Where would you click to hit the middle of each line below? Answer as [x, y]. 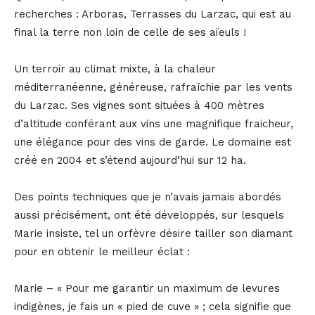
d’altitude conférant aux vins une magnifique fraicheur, [154, 123]
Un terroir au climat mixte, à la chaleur [115, 69]
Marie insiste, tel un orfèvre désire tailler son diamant [153, 233]
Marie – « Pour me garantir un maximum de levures [147, 288]
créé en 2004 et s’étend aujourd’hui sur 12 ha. [130, 160]
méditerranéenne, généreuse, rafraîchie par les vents [153, 87]
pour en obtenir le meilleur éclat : [102, 251]
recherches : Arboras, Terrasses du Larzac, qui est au [153, 14]
